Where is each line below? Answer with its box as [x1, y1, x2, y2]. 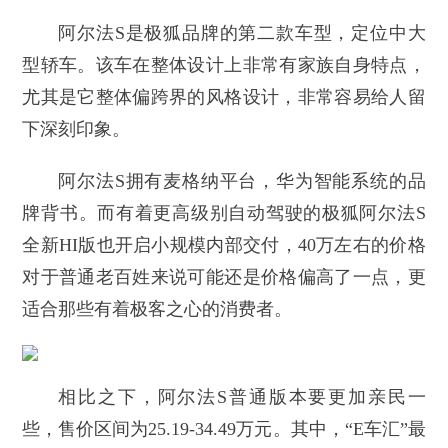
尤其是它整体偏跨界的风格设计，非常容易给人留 [22, 87, 426, 108]
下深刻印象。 [22, 119, 131, 140]
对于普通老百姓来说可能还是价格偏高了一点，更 [22, 267, 426, 288]
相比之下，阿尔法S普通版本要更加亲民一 [58, 387, 426, 408]
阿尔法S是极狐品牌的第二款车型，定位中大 [58, 23, 426, 44]
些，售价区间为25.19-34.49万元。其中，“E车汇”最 [22, 419, 426, 440]
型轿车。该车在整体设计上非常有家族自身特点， [22, 55, 426, 76]
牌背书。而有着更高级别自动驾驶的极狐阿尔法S [22, 203, 426, 224]
